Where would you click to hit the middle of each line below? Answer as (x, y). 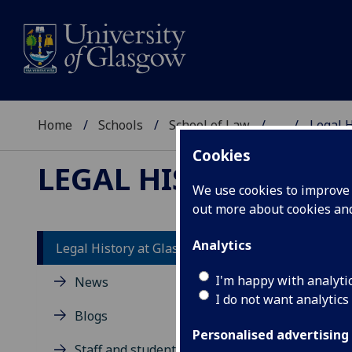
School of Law (210, 125)
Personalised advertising (271, 335)
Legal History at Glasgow (129, 248)
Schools (121, 125)
